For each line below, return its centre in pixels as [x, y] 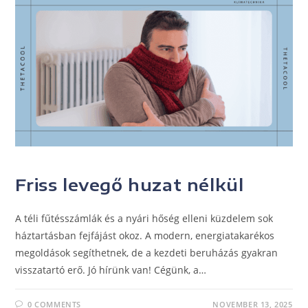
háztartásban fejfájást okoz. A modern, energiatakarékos [145, 236]
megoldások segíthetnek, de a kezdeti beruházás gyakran [147, 253]
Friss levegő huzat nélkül [130, 185]
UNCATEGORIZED [53, 162]
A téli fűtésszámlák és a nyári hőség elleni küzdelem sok [144, 219]
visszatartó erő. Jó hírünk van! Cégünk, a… [111, 270]
